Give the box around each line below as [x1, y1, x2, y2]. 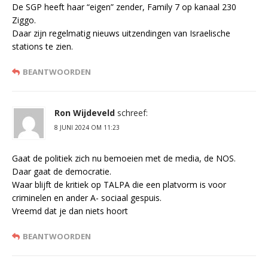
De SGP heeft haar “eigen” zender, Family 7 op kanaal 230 [12, 1, 236, 13]
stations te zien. [12, 41, 73, 53]
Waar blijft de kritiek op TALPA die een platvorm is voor [12, 179, 226, 191]
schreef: [117, 107, 148, 119]
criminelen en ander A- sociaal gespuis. [12, 192, 162, 204]
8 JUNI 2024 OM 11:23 [54, 123, 120, 132]
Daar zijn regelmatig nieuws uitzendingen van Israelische [12, 28, 230, 39]
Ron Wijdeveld [54, 107, 115, 119]
